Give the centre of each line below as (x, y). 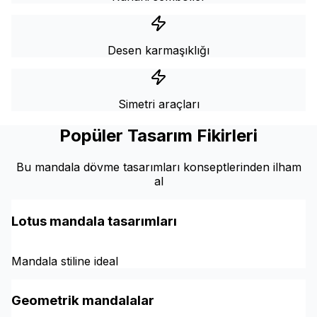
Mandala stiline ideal (65, 261)
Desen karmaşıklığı (158, 51)
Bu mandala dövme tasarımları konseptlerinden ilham (158, 167)
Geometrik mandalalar (83, 301)
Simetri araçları (158, 104)
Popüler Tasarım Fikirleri (158, 136)
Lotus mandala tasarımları (94, 221)
